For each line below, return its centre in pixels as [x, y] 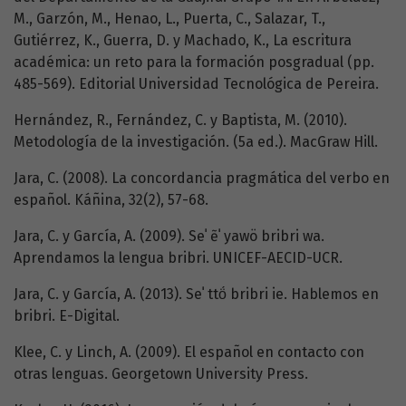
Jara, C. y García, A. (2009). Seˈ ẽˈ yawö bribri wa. [169, 237]
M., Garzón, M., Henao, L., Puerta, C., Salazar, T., [169, 19]
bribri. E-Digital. [67, 316]
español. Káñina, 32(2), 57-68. [111, 200]
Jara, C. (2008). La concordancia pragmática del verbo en [202, 179]
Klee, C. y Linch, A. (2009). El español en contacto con [189, 353]
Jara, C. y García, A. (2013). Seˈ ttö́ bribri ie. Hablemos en [196, 295]
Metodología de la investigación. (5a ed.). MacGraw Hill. [196, 142]
